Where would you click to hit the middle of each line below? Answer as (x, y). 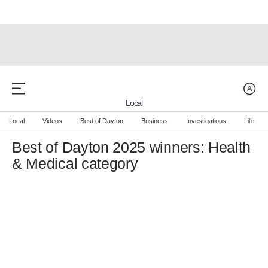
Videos (52, 121)
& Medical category (75, 163)
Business (155, 121)
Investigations (206, 121)
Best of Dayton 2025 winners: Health (132, 147)
